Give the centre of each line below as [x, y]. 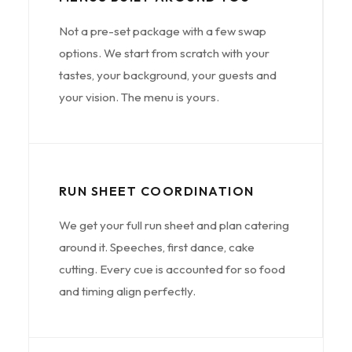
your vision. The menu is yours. [139, 97]
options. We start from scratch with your [164, 53]
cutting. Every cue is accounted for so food [172, 269]
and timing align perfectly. [127, 291]
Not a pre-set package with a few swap [162, 31]
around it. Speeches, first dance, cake [156, 247]
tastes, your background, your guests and [167, 75]
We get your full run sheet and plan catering [174, 225]
